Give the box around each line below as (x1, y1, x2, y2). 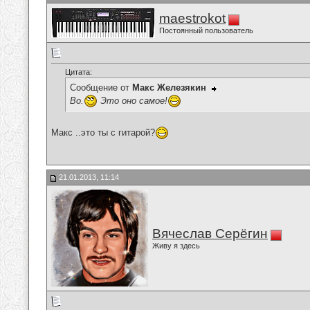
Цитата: (65, 68, 92, 77)
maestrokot (159, 11, 226, 26)
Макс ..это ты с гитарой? (51, 127, 155, 138)
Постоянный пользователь (159, 26, 253, 35)
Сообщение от (70, 82, 132, 93)
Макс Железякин (132, 82, 206, 93)
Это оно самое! (98, 95, 167, 106)
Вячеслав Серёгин (152, 226, 268, 241)
